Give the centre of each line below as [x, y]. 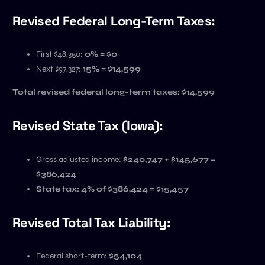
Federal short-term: [72, 256]
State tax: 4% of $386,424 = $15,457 [112, 189]
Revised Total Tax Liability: [91, 222]
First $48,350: [60, 54]
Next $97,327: [59, 69]
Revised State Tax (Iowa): [88, 126]
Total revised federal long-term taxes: [96, 92]
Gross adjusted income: [79, 159]
